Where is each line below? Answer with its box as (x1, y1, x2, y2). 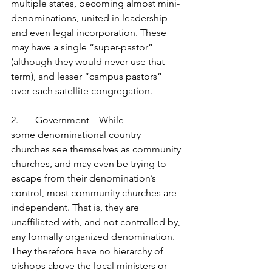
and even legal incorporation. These (11, 27, 169, 38)
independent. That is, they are (11, 202, 141, 213)
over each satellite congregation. (11, 85, 152, 97)
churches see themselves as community (11, 143, 183, 155)
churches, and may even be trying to (11, 158, 169, 169)
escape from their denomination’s (11, 172, 158, 184)
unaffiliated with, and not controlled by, (11, 216, 183, 228)
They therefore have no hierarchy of (11, 245, 166, 257)
